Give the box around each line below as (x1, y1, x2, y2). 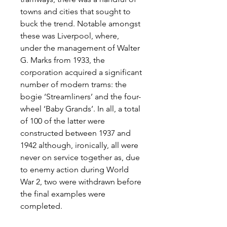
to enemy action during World (20, 165, 129, 174)
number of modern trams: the (20, 80, 127, 89)
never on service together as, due (20, 153, 140, 162)
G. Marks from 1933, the (20, 55, 105, 65)
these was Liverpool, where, (20, 31, 119, 41)
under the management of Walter (20, 43, 140, 53)
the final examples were (20, 189, 105, 199)
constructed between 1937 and (20, 128, 131, 138)
